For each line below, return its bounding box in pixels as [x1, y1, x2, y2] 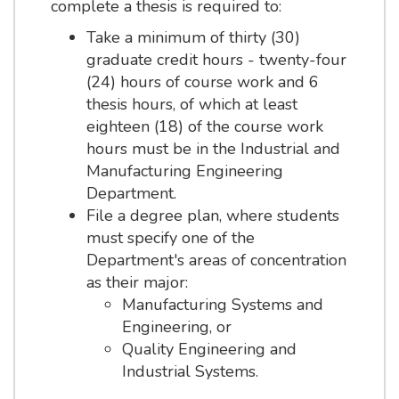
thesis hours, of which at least [85, 94, 297, 115]
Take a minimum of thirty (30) [85, 27, 300, 48]
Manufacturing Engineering [85, 160, 283, 182]
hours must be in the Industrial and [85, 138, 340, 159]
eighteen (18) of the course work [85, 116, 323, 137]
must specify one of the [85, 227, 255, 248]
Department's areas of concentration [85, 249, 346, 271]
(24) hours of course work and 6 [85, 71, 319, 93]
